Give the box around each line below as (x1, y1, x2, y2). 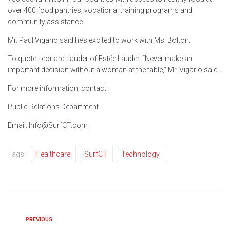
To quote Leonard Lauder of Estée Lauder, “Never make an (8, 54, 193, 63)
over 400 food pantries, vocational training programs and (8, 6, 193, 15)
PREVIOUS (26, 216, 52, 223)
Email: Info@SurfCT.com (8, 121, 88, 130)
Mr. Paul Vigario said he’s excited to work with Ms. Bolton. (8, 36, 190, 45)
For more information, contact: (8, 84, 108, 93)
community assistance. (8, 17, 86, 26)
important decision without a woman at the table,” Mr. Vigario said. (8, 66, 221, 74)
